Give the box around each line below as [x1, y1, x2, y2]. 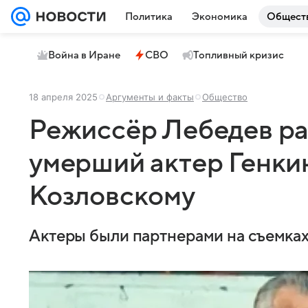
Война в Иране [48, 49, 120, 60]
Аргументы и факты [106, 91, 194, 102]
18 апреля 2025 [29, 91, 98, 102]
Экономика [192, 11, 247, 22]
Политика [125, 11, 173, 22]
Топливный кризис [193, 49, 284, 60]
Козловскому [29, 181, 195, 211]
